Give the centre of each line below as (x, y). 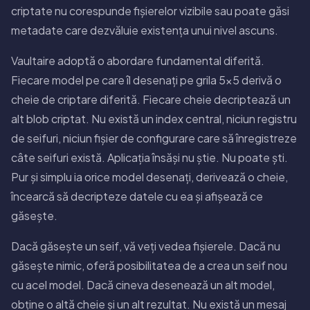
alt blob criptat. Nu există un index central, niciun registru (154, 118)
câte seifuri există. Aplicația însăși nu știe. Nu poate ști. (149, 157)
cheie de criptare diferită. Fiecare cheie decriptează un (151, 99)
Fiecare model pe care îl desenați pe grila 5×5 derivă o (146, 80)
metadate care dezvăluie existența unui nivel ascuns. (145, 30)
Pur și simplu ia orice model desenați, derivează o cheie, (149, 176)
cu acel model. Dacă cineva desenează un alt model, (143, 284)
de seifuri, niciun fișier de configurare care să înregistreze (154, 138)
